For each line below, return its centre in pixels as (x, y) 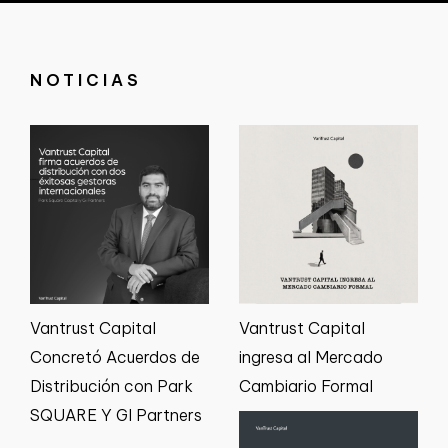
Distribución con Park (111, 385)
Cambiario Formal (306, 386)
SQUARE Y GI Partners (116, 414)
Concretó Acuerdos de (115, 356)
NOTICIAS (86, 79)
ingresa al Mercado (311, 357)
